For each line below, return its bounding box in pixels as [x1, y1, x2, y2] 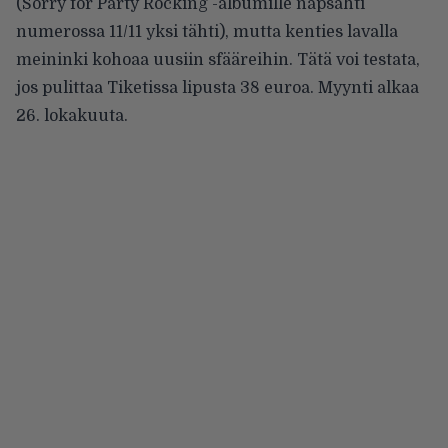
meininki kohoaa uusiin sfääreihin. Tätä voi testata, [16, 50, 420, 69]
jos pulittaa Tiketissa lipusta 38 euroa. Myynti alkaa [16, 78, 419, 97]
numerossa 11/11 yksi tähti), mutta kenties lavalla [16, 22, 398, 41]
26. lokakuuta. [16, 106, 128, 125]
